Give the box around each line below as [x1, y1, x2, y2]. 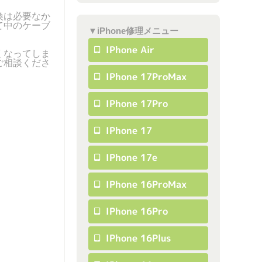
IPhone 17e [103, 151, 157, 164]
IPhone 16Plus [103, 232, 171, 245]
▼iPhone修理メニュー [88, 26, 178, 36]
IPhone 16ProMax [103, 178, 187, 191]
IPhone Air [103, 43, 154, 57]
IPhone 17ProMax [103, 70, 187, 84]
